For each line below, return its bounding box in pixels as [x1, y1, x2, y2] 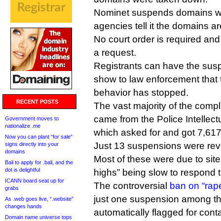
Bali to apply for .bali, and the [5, 159, 73, 165]
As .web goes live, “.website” [5, 196, 74, 202]
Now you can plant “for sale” [5, 134, 73, 140]
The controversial [94, 181, 170, 191]
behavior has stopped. [94, 87, 188, 98]
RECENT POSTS [16, 99, 58, 105]
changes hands [5, 203, 42, 209]
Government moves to [5, 115, 59, 121]
